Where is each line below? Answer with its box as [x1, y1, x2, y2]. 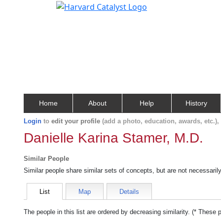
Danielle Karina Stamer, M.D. [24, 130, 203, 146]
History [185, 99, 207, 107]
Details [119, 188, 139, 195]
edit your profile [51, 117, 100, 125]
